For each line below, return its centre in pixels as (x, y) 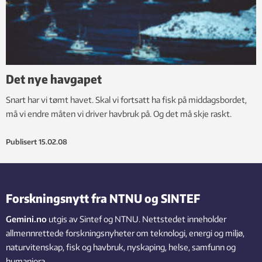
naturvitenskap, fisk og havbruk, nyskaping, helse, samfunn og (121, 247)
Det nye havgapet (54, 79)
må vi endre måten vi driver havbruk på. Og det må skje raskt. (119, 114)
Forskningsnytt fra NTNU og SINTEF (103, 198)
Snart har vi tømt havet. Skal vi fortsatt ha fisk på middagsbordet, (126, 100)
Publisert (21, 142)
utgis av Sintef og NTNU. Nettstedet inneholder (137, 219)
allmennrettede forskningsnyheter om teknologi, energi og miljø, (125, 233)
